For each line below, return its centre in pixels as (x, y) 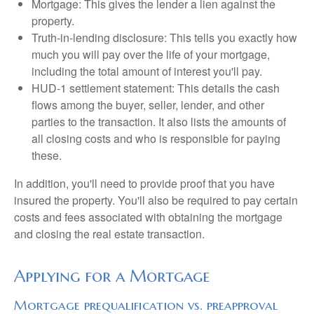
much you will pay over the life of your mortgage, (151, 55)
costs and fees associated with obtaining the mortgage (148, 217)
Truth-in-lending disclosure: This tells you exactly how (164, 38)
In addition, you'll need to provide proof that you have (144, 184)
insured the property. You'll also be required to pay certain (156, 200)
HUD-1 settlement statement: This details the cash (156, 88)
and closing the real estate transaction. (109, 234)
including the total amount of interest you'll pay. (147, 71)
